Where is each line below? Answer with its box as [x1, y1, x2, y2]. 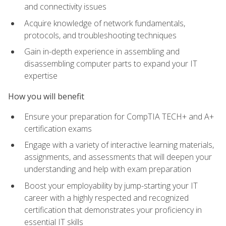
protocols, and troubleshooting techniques [24, 29, 177, 41]
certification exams [24, 123, 92, 134]
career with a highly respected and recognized [24, 192, 189, 204]
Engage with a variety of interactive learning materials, [24, 139, 214, 151]
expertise [24, 70, 58, 82]
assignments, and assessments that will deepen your [24, 151, 212, 163]
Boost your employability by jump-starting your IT [24, 180, 198, 192]
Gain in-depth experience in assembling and [24, 46, 180, 58]
